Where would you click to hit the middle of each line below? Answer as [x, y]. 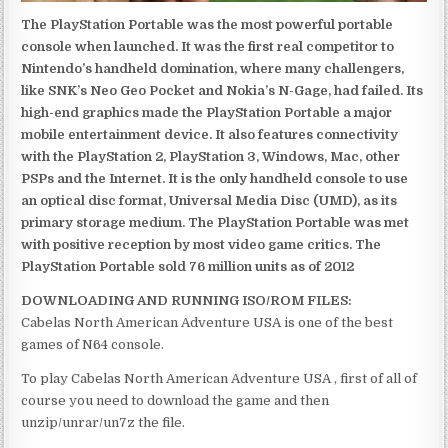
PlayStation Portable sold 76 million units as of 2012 [188, 266]
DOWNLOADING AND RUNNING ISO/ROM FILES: [187, 300]
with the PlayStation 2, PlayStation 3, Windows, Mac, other [211, 156]
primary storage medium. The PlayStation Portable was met [215, 222]
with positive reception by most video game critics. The [201, 244]
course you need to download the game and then [175, 400]
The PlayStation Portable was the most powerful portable [207, 24]
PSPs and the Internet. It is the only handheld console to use [215, 178]
